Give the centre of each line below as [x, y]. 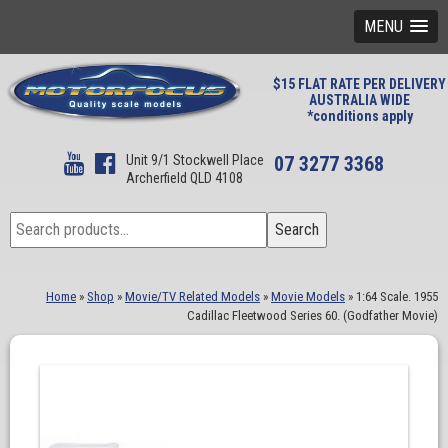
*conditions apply [359, 116]
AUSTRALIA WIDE [359, 100]
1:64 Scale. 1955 [397, 296]
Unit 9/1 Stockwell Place [195, 160]
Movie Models [308, 296]
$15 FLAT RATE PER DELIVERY [359, 84]
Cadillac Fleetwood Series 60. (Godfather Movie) [312, 315]
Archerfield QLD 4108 [184, 178]
